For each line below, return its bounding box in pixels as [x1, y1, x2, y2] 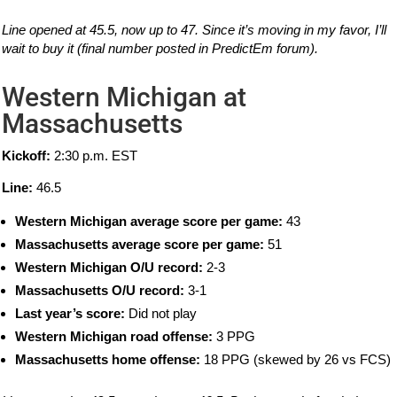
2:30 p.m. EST [51, 148, 138, 164]
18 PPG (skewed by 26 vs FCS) [200, 352, 392, 368]
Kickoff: [2, 148, 51, 164]
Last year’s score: [15, 306, 126, 322]
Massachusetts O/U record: [15, 283, 185, 299]
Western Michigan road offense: [15, 329, 214, 345]
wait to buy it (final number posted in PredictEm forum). [2, 41, 319, 57]
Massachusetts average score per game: [15, 237, 265, 253]
